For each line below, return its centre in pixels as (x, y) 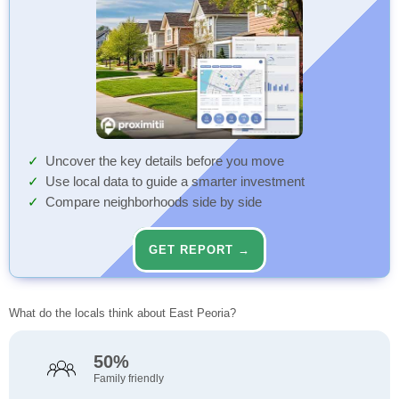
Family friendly (128, 379)
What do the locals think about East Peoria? (122, 313)
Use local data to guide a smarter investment (175, 182)
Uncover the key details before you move (165, 162)
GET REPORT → (199, 250)
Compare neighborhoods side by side (154, 203)
